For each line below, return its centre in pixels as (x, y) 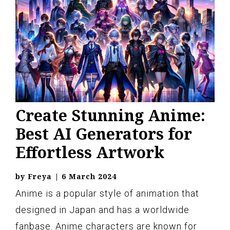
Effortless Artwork (90, 152)
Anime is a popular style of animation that (107, 193)
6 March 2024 (89, 176)
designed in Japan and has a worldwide (102, 210)
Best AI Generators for (104, 134)
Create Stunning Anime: (110, 115)
